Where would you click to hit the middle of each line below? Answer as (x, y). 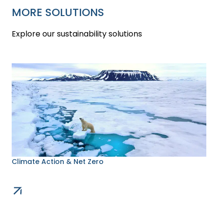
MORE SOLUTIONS (58, 12)
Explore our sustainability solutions (77, 34)
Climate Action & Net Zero (58, 162)
